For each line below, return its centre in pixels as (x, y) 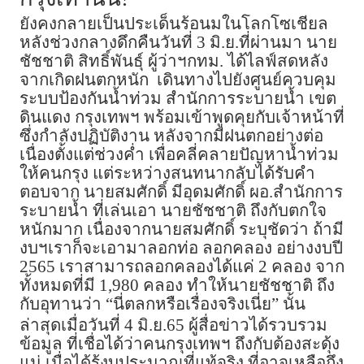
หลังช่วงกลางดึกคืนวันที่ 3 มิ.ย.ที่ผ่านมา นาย (178, 43)
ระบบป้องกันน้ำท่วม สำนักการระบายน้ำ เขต (178, 99)
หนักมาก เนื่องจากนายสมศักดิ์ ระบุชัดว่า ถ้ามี (182, 230)
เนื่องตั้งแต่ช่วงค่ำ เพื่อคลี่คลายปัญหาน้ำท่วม (179, 155)
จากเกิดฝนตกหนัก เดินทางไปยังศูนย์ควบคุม (178, 80)
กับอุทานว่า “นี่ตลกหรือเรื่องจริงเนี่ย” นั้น (162, 304)
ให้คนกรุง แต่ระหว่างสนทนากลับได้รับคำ (167, 173)
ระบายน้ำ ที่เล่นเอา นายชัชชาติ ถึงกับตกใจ (173, 211)
